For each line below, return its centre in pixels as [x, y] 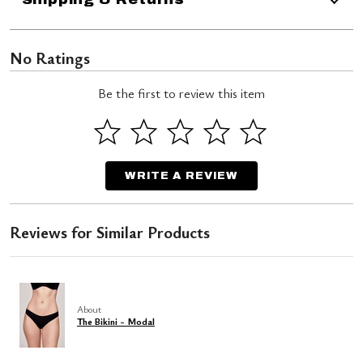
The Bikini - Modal [116, 321]
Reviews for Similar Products [110, 233]
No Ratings [50, 58]
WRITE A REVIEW [181, 176]
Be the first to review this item [181, 94]
